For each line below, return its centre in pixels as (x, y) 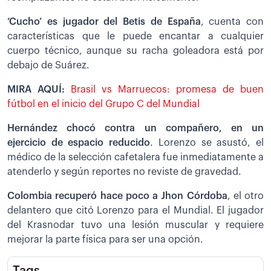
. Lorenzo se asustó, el (207, 142)
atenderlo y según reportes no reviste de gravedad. (124, 171)
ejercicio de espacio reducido (79, 142)
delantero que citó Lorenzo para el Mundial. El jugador (135, 210)
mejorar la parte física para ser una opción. (105, 239)
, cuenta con (232, 21)
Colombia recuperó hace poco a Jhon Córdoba (117, 196)
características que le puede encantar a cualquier (135, 36)
